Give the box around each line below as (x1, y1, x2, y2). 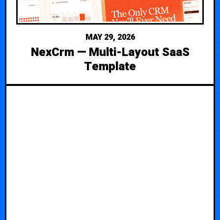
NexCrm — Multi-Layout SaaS (30, 43, 190, 61)
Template (84, 57, 136, 75)
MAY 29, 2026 (85, 31, 135, 43)
